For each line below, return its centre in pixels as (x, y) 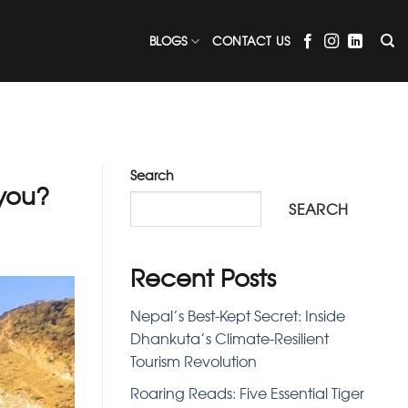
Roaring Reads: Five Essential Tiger (247, 392)
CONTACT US (251, 41)
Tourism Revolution (194, 361)
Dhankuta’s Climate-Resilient (229, 338)
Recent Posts (203, 277)
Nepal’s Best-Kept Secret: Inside (238, 316)
